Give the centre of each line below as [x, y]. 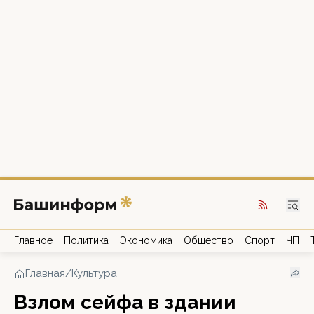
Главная [45, 273]
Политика [86, 240]
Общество [209, 240]
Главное [33, 240]
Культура [94, 273]
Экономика [146, 240]
